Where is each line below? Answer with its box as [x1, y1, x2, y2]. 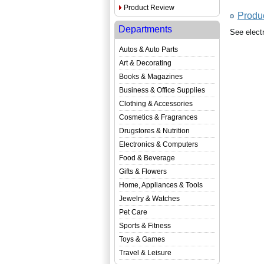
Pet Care [119, 208, 147, 216]
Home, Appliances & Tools [119, 181, 203, 189]
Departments [118, 24, 172, 34]
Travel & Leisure [119, 249, 171, 257]
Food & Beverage [119, 154, 175, 162]
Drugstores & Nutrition [119, 127, 190, 135]
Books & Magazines [119, 72, 183, 81]
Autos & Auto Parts [119, 45, 178, 54]
